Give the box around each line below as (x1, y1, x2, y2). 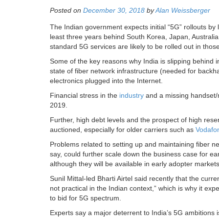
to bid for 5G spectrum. (50, 194, 121, 202)
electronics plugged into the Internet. (50, 77, 163, 85)
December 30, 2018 (83, 6, 145, 15)
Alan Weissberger (155, 6, 210, 15)
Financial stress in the (50, 91, 119, 100)
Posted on (50, 6, 83, 15)
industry (119, 91, 144, 100)
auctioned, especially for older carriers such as (50, 126, 196, 134)
